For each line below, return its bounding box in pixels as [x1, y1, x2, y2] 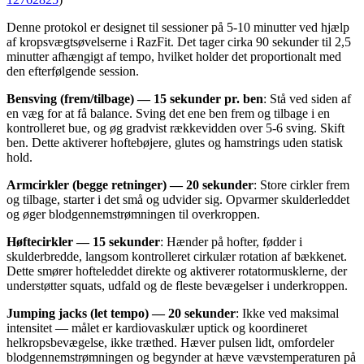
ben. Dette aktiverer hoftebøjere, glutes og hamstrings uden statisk [6, 136, 343, 150]
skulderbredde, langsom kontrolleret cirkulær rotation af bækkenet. [6, 249, 347, 264]
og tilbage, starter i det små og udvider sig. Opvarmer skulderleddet [6, 193, 349, 207]
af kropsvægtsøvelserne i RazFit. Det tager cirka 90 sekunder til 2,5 [6, 35, 351, 50]
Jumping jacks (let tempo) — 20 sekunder [6, 306, 236, 321]
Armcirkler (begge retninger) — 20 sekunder [6, 178, 253, 193]
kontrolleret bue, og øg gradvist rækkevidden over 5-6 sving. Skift [6, 121, 344, 136]
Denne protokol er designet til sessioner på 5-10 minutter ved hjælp [6, 20, 349, 35]
